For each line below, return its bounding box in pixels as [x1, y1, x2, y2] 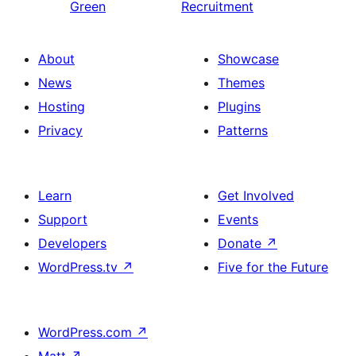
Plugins [218, 99, 261, 114]
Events [218, 211, 258, 227]
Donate [218, 235, 265, 251]
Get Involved [218, 188, 294, 203]
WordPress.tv [38, 259, 122, 275]
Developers [38, 235, 106, 251]
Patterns [218, 122, 268, 138]
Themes [218, 75, 265, 91]
